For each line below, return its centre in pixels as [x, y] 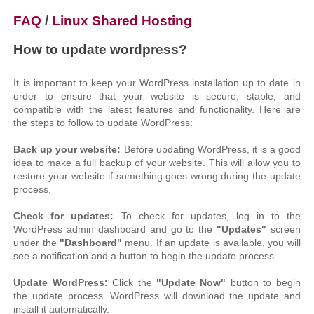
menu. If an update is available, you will [211, 243]
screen [283, 229]
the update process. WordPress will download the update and [157, 296]
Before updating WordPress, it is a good [212, 149]
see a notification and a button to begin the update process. [145, 256]
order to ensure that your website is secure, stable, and [157, 96]
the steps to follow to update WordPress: [103, 123]
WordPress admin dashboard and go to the [115, 229]
